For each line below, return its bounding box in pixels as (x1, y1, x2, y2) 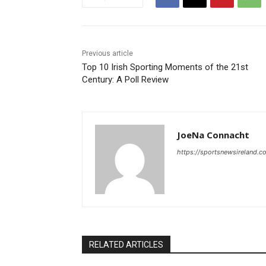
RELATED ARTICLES (89, 239, 163, 249)
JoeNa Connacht (177, 128, 249, 141)
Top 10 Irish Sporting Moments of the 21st (82, 61, 248, 72)
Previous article (82, 49, 133, 58)
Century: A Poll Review (82, 74, 169, 85)
